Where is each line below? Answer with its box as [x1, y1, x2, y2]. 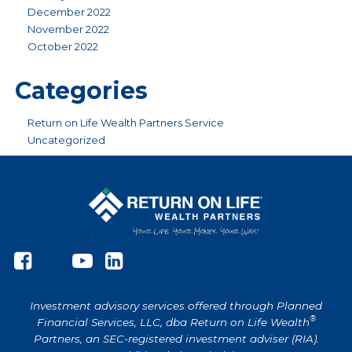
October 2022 [27, 40, 98, 53]
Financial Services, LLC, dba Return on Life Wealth [36, 315, 310, 328]
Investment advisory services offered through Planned [30, 299, 322, 312]
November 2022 [27, 23, 109, 35]
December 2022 [27, 5, 111, 18]
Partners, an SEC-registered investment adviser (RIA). [33, 332, 319, 345]
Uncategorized [27, 134, 105, 146]
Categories [15, 76, 148, 105]
